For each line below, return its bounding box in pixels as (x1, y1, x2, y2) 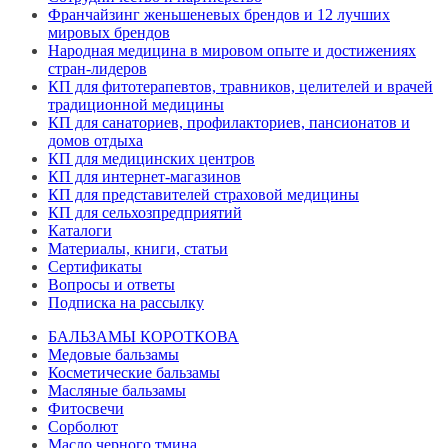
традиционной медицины (48, 95, 224, 113)
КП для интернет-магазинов (48, 167, 241, 185)
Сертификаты (48, 257, 142, 275)
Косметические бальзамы (48, 363, 220, 381)
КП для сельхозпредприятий (48, 203, 242, 221)
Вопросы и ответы (48, 275, 175, 293)
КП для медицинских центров (48, 149, 255, 167)
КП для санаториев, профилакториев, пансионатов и (48, 113, 410, 131)
